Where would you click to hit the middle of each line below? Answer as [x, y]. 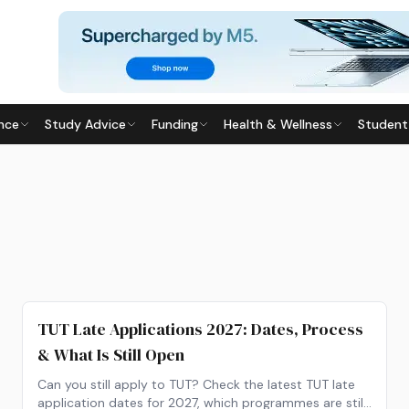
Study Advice [85, 124]
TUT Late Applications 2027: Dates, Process [200, 329]
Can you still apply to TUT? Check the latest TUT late [196, 384]
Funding [175, 124]
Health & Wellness [278, 124]
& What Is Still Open [111, 355]
